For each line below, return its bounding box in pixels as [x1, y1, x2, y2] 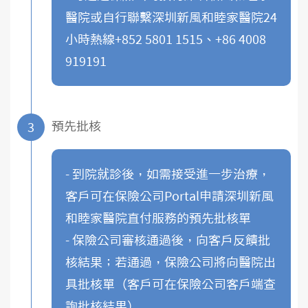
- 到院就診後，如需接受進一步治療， [65, 168, 270, 180]
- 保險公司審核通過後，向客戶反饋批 [65, 234, 270, 246]
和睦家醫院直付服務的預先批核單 [65, 212, 251, 224]
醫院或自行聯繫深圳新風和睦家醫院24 [65, 11, 277, 23]
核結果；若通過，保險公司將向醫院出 [65, 256, 276, 268]
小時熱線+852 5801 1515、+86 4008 [65, 33, 266, 45]
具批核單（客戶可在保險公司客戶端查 [65, 278, 276, 290]
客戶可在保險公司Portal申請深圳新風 [65, 190, 274, 202]
